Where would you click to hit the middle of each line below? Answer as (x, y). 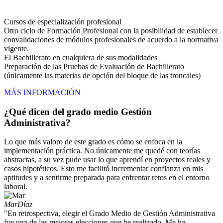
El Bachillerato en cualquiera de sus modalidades (81, 57)
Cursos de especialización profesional (63, 21)
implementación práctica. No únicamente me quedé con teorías (102, 151)
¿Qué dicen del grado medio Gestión (78, 111)
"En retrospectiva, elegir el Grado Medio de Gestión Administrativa (110, 214)
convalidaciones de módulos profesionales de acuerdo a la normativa (111, 39)
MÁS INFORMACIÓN (42, 92)
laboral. (16, 187)
